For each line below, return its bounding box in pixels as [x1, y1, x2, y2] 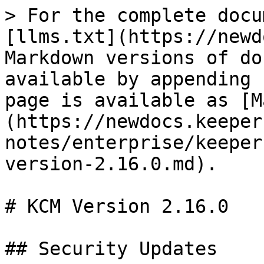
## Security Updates [5, 238, 217, 259]
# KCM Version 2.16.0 [5, 196, 229, 217]
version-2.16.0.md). [5, 153, 217, 174]
